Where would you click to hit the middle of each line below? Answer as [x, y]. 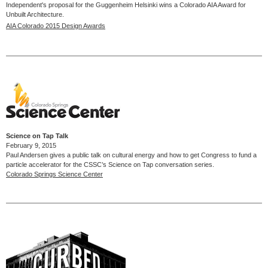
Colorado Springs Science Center [54, 174]
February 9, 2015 [31, 145]
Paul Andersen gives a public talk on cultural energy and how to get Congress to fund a [131, 155]
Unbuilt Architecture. [36, 14]
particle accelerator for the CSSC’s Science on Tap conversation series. [110, 164]
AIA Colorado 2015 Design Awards [56, 25]
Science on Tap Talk [37, 135]
